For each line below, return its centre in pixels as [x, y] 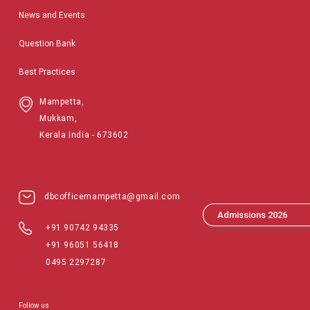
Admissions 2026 [252, 215]
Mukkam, [58, 118]
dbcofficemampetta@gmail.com [112, 197]
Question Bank [47, 44]
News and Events [52, 15]
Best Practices [47, 72]
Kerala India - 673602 [84, 135]
